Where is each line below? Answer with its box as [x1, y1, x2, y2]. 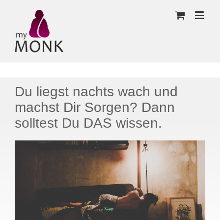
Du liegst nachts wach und [15, 83, 178, 99]
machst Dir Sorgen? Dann [15, 99, 175, 115]
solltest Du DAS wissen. [15, 115, 162, 131]
